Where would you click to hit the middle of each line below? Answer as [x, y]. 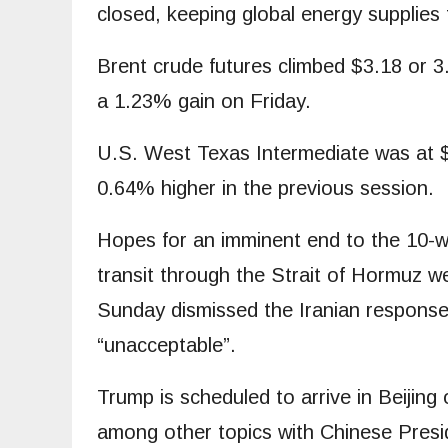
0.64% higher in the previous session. [265, 188]
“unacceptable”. [166, 345]
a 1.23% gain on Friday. [204, 101]
